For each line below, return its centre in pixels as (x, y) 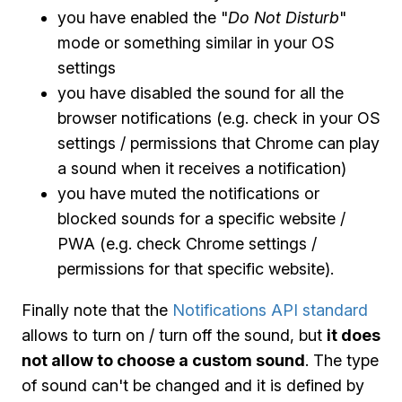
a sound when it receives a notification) (202, 168)
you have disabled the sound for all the (201, 93)
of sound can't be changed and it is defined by (193, 385)
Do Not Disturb (284, 17)
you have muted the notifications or (188, 193)
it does (354, 335)
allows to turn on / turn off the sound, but (174, 335)
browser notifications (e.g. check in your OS (219, 118)
